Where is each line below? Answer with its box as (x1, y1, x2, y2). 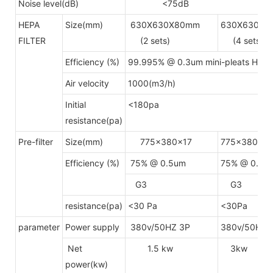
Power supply (65, 221, 119, 232)
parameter (18, 221, 60, 232)
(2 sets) (128, 35, 172, 46)
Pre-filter (18, 136, 53, 147)
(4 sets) (221, 35, 263, 46)
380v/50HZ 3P (128, 221, 190, 232)
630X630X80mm (128, 19, 200, 30)
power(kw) (65, 258, 108, 269)
